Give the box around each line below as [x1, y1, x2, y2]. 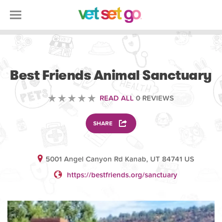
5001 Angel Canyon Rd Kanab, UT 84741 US [45, 155, 194, 164]
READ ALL [100, 94, 134, 103]
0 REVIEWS [134, 94, 174, 103]
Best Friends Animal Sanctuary [10, 66, 212, 85]
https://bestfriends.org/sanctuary [67, 170, 178, 179]
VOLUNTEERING [91, 55, 131, 61]
